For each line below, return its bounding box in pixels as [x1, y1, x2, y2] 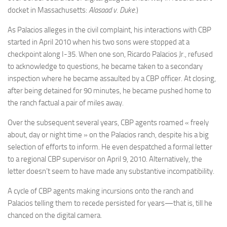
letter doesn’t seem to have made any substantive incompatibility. [8, 167, 214, 176]
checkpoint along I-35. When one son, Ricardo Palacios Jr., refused [8, 50, 213, 59]
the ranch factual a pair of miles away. [8, 98, 124, 108]
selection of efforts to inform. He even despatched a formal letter [8, 142, 212, 152]
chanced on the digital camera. [8, 211, 102, 220]
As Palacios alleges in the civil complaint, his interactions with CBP [8, 25, 211, 35]
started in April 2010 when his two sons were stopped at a [8, 37, 190, 47]
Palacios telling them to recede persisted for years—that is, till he [8, 199, 212, 208]
